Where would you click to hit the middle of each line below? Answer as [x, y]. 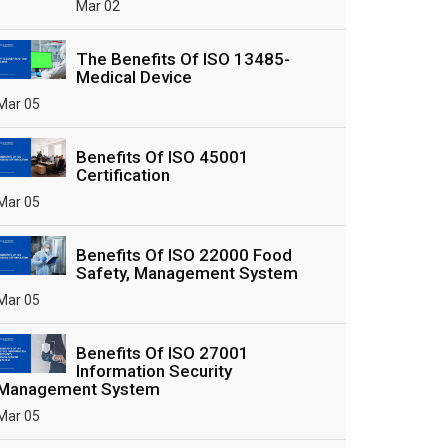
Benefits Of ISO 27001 [162, 353]
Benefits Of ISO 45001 [162, 157]
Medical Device [134, 77]
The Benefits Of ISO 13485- [183, 59]
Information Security [154, 371]
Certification [123, 175]
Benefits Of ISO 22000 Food [184, 255]
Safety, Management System [187, 273]
